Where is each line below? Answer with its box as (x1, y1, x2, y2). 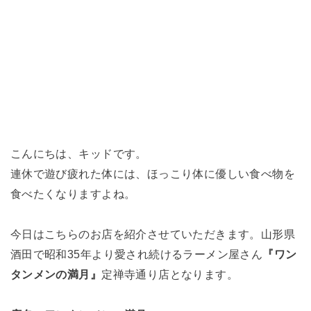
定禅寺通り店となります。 (101, 267, 239, 280)
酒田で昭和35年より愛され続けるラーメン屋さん (10, 247, 263, 260)
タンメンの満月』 (10, 267, 102, 280)
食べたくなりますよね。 (10, 187, 136, 200)
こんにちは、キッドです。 (10, 146, 147, 160)
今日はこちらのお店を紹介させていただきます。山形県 (10, 227, 296, 240)
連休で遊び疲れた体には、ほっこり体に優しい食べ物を (10, 167, 296, 180)
